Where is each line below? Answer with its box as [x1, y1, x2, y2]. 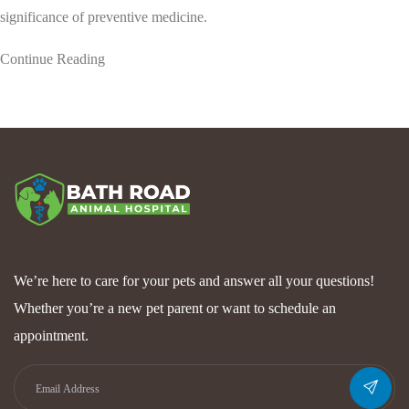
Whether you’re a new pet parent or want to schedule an [14, 299, 336, 316]
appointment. [14, 327, 89, 343]
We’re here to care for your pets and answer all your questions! [14, 272, 374, 288]
